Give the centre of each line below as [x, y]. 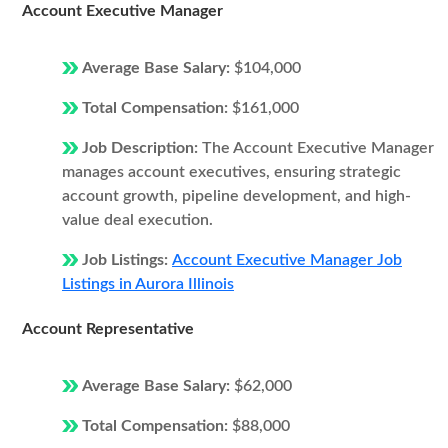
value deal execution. [137, 220]
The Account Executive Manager [318, 148]
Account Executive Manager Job [287, 260]
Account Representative [108, 329]
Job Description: [142, 148]
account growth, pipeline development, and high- [236, 196]
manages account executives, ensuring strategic [231, 172]
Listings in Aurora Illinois [148, 284]
